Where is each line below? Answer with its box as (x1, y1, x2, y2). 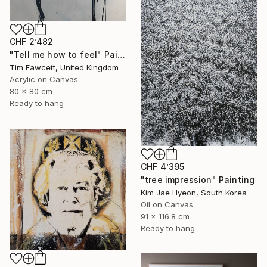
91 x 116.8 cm (141, 211, 190, 221)
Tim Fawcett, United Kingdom (10, 63, 119, 73)
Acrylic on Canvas (10, 74, 78, 85)
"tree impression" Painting (141, 174, 255, 185)
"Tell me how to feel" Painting (117, 49, 126, 60)
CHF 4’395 (141, 161, 185, 172)
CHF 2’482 (10, 36, 54, 47)
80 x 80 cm (10, 86, 52, 97)
